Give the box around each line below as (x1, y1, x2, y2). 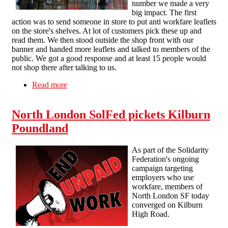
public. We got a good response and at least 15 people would (12, 53, 206, 63)
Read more (32, 80, 67, 89)
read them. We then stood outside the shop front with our (12, 35, 193, 44)
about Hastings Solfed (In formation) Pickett (67, 80, 209, 89)
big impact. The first (132, 8, 196, 17)
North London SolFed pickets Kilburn (12, 107, 210, 121)
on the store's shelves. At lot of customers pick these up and (12, 26, 202, 35)
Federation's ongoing (132, 154, 199, 163)
